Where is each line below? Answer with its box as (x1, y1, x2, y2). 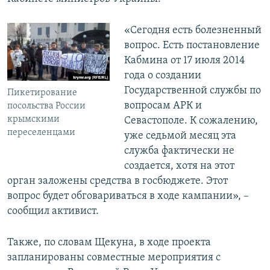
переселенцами (7, 128, 75, 138)
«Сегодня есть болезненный (124, 25, 262, 37)
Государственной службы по (124, 85, 261, 97)
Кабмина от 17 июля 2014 (124, 55, 245, 67)
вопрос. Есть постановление (124, 40, 260, 52)
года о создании (124, 70, 201, 82)
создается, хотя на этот (124, 160, 234, 172)
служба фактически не (124, 145, 234, 157)
